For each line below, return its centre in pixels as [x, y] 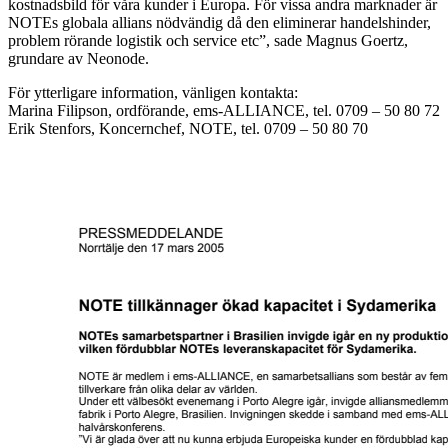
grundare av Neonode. [78, 58]
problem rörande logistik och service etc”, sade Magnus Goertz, [208, 40]
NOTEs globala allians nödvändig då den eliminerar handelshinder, [219, 22]
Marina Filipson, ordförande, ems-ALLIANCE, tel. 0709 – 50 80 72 [224, 110]
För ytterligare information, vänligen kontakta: [153, 92]
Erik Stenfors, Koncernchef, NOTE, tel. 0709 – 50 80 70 [188, 128]
